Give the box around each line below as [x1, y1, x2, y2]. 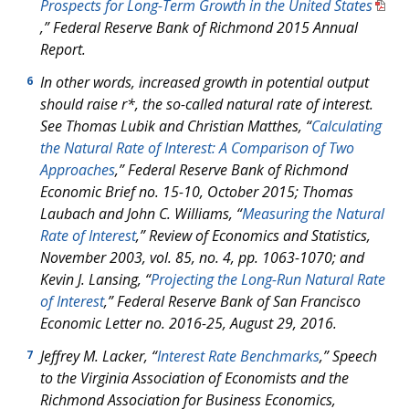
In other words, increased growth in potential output [40, 72, 369, 92]
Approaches [40, 160, 115, 180]
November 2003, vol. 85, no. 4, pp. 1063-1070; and [40, 247, 364, 267]
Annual [313, 17, 358, 37]
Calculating [311, 116, 382, 136]
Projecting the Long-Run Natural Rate [151, 269, 385, 289]
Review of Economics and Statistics [149, 225, 367, 246]
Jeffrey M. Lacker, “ [40, 346, 157, 366]
